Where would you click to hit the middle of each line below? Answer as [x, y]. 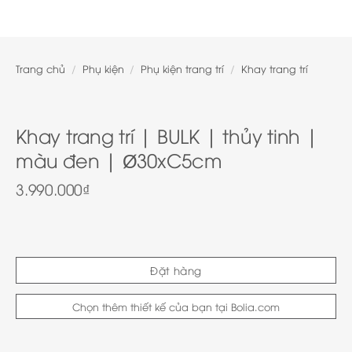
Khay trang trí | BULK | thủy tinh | [167, 135]
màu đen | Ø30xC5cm [119, 159]
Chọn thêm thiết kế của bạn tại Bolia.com [176, 307]
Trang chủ [40, 68]
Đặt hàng [176, 270]
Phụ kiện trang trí [183, 68]
